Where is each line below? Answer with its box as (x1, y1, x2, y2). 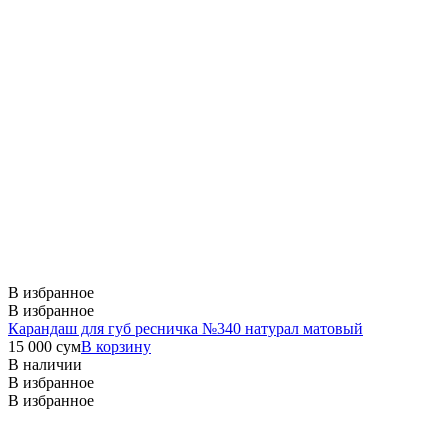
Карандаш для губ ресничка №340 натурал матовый (8, 319, 363, 337)
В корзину (81, 337, 151, 355)
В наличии (8, 355, 82, 373)
